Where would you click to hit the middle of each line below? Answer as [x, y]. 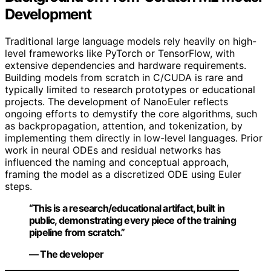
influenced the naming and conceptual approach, [117, 162]
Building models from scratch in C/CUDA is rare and [124, 78]
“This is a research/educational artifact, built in [127, 208]
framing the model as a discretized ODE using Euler [123, 175]
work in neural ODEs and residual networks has [113, 150]
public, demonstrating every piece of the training [132, 220]
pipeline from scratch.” [77, 233]
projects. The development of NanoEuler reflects [116, 102]
